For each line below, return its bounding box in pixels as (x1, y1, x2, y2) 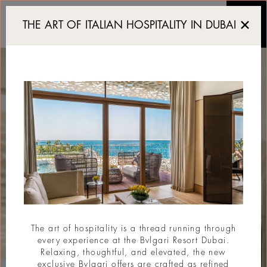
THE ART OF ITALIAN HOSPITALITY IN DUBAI (23, 20, 236, 30)
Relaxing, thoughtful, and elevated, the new (41, 248, 226, 256)
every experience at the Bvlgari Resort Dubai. (38, 236, 229, 244)
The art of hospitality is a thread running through (30, 224, 237, 232)
